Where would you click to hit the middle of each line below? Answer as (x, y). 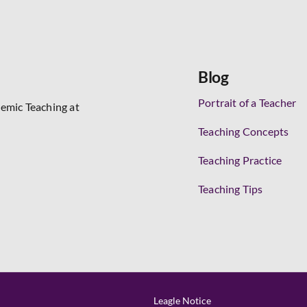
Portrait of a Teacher (247, 102)
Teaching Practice (240, 160)
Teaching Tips (231, 189)
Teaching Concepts (244, 131)
